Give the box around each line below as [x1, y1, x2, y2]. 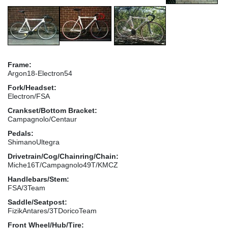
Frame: [8, 60, 32, 69]
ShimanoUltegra [8, 137, 60, 146]
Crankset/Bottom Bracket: [8, 106, 97, 115]
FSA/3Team [8, 183, 45, 192]
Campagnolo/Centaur [8, 115, 77, 123]
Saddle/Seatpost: [8, 197, 67, 206]
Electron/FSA [8, 92, 50, 100]
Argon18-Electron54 [8, 69, 72, 77]
